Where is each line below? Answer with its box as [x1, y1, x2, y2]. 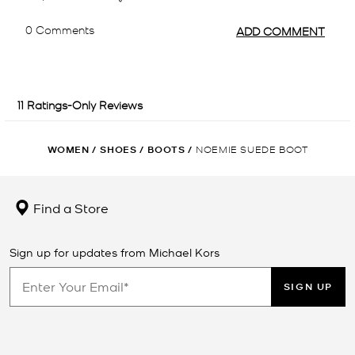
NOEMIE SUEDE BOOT [196, 142, 309, 155]
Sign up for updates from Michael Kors [10, 244, 219, 259]
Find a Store [30, 198, 109, 216]
